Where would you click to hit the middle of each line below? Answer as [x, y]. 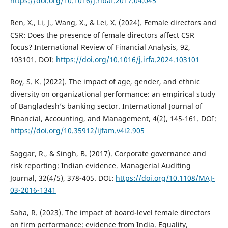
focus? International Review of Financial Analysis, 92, [100, 47]
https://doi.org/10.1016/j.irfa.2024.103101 [127, 60]
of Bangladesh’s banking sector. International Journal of [106, 106]
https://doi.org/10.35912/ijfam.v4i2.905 [77, 131]
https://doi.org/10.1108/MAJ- [165, 178]
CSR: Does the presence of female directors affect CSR [102, 35]
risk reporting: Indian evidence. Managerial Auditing [100, 165]
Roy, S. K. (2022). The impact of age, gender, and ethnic [105, 82]
